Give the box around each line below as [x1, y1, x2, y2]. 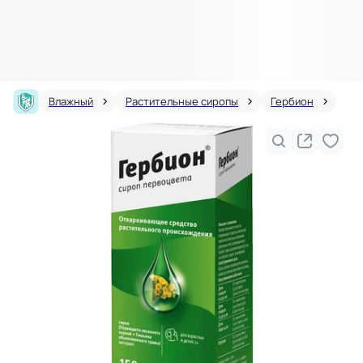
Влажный [49, 94, 93, 109]
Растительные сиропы [126, 94, 238, 109]
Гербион [271, 94, 314, 109]
